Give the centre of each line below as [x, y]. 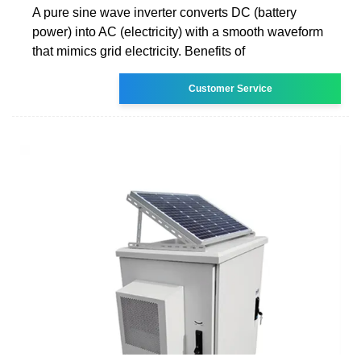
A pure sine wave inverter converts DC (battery [164, 12]
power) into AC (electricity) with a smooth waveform [178, 31]
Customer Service [230, 88]
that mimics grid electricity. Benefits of [139, 51]
